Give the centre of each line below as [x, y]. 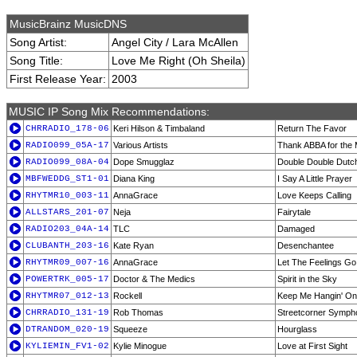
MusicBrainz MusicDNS [68, 24]
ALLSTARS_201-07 [67, 212]
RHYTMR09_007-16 [67, 262]
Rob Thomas [138, 312]
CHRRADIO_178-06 [67, 128]
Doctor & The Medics [154, 279]
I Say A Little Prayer [315, 178]
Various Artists [141, 145]
